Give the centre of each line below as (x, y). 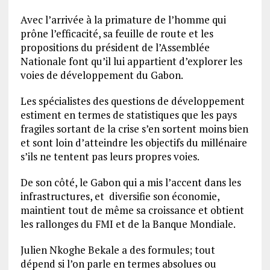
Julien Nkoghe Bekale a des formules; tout (118, 250)
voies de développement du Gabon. (102, 75)
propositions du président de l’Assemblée (115, 47)
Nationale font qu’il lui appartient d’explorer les (131, 61)
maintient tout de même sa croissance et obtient (132, 210)
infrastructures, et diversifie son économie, (120, 196)
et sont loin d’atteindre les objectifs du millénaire (133, 143)
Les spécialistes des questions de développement (132, 101)
